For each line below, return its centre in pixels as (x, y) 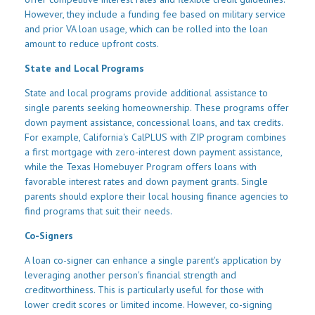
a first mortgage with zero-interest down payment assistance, (153, 152)
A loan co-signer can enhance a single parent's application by (153, 261)
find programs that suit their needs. (98, 211)
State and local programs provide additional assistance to (146, 93)
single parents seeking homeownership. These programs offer (157, 108)
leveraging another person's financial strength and (130, 275)
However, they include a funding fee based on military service (155, 14)
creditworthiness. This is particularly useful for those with (144, 290)
